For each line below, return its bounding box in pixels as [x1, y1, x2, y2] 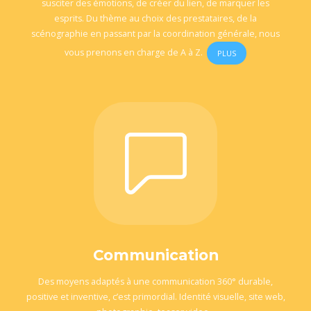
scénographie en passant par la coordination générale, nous [31, 28, 280, 40]
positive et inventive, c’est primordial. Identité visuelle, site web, [26, 291, 285, 303]
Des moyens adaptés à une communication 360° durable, [38, 276, 273, 288]
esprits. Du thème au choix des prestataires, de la [54, 12, 257, 25]
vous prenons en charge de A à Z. [64, 47, 207, 59]
